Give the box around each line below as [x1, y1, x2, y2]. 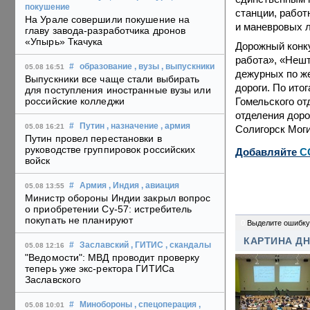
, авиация [141, 181, 179, 190]
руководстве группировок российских [25, 144, 196, 156]
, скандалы [165, 241, 211, 250]
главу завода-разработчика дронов [25, 25, 186, 37]
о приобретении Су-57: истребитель [25, 203, 192, 215]
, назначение [107, 122, 158, 131]
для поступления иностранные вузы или [25, 84, 211, 96]
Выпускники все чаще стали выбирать [25, 73, 200, 85]
